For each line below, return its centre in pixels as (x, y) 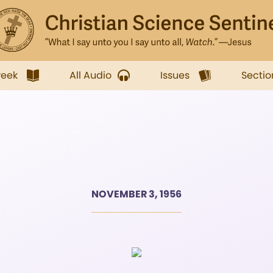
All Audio (90, 75)
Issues (175, 75)
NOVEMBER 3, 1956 (136, 194)
